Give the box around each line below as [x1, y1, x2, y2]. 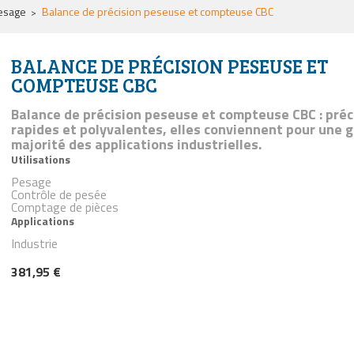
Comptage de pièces [11, 198, 119, 217]
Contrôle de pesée [11, 185, 107, 204]
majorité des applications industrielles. [11, 134, 262, 155]
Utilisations [11, 151, 70, 168]
